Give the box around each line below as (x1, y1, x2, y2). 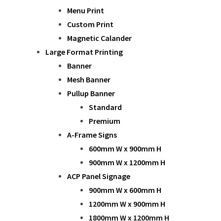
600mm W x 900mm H (89, 143, 161, 153)
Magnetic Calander (67, 33, 132, 43)
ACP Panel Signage (67, 171, 130, 181)
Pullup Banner (67, 88, 115, 98)
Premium (89, 115, 120, 126)
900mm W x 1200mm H (89, 157, 165, 167)
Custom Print (67, 19, 113, 29)
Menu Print (67, 5, 104, 15)
